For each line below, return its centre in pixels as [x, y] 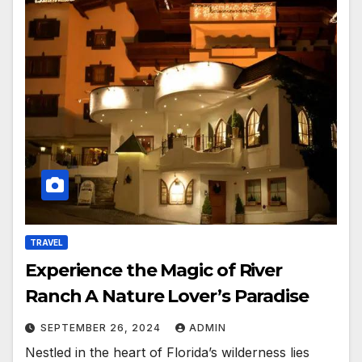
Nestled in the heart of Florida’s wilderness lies [167, 352]
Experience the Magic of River [154, 270]
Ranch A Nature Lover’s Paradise [167, 296]
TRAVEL [46, 242]
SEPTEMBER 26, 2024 [102, 327]
